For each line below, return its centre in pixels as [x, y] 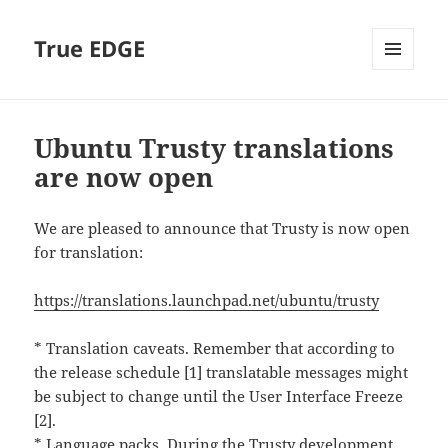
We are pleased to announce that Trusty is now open [222, 228]
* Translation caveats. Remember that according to [215, 348]
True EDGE [90, 48]
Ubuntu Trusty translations [214, 148]
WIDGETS [400, 112]
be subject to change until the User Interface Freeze [219, 396]
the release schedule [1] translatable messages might [221, 372]
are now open [124, 177]
